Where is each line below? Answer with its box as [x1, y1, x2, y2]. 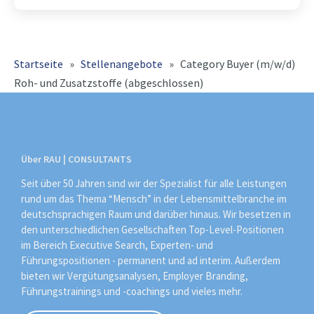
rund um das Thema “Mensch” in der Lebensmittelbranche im [21, 191, 287, 205]
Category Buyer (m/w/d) [180, 57, 295, 71]
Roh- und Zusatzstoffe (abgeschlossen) [14, 76, 203, 90]
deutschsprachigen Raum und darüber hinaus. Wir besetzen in [21, 207, 291, 221]
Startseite [14, 57, 63, 71]
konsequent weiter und [28, 15, 137, 29]
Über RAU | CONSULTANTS [21, 152, 132, 165]
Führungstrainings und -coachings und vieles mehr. [21, 284, 243, 298]
